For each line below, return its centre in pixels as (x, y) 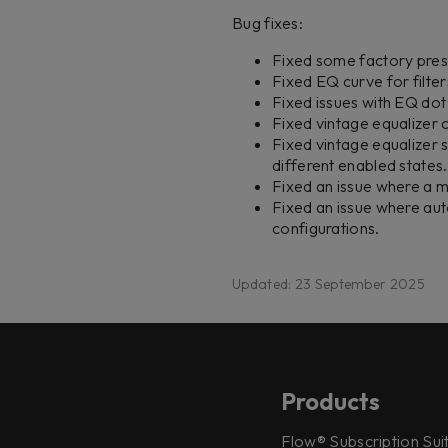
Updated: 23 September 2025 (328, 284)
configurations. (326, 228)
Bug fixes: (267, 23)
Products (330, 401)
